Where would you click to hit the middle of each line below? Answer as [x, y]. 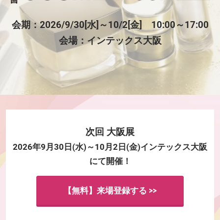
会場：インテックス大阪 [110, 40]
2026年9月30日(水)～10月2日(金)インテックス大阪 [110, 147]
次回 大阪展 [110, 132]
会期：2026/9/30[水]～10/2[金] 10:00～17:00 [110, 25]
